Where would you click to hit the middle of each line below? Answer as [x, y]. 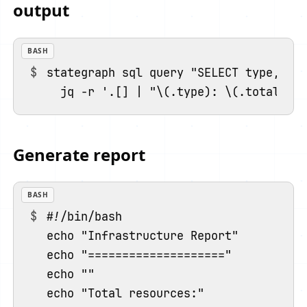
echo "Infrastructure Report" [143, 236]
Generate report [79, 155]
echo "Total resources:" [126, 294]
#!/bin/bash [85, 217]
